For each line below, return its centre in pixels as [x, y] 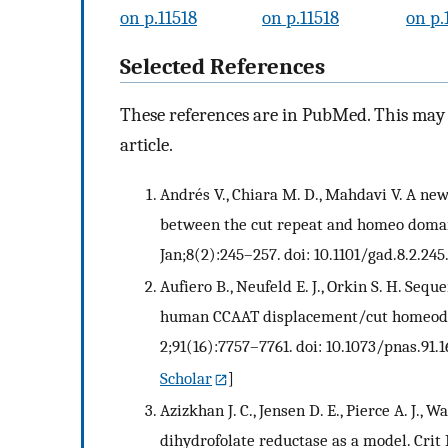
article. [146, 145]
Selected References [222, 66]
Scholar [186, 377]
